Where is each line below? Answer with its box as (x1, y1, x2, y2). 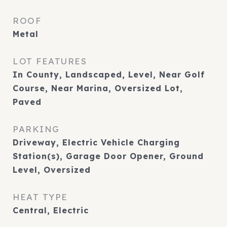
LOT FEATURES (13, 56, 87, 66)
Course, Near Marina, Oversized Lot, (13, 83, 183, 93)
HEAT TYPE (13, 192, 68, 202)
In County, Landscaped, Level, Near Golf (13, 69, 205, 80)
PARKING (13, 124, 60, 134)
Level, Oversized (13, 165, 91, 175)
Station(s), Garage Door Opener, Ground (13, 151, 204, 161)
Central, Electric (13, 205, 89, 215)
